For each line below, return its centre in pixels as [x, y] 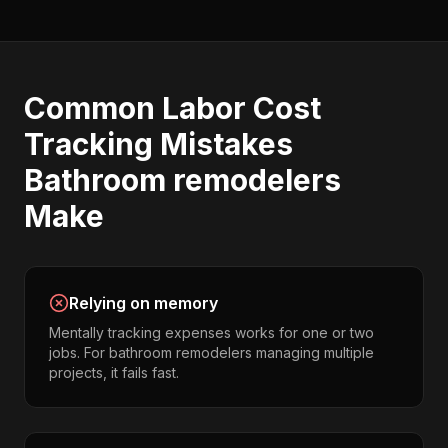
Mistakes [223, 144]
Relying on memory [143, 303]
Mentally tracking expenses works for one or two [211, 332]
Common [93, 108]
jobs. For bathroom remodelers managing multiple [211, 352]
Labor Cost [241, 108]
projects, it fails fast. [114, 372]
